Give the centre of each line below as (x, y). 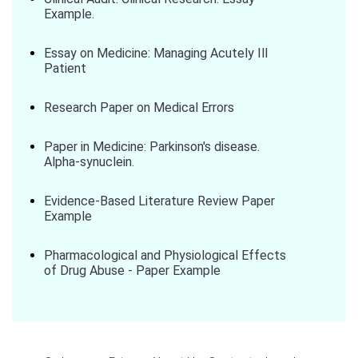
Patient (65, 68)
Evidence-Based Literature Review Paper (159, 201)
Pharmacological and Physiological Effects (165, 255)
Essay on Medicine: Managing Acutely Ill (156, 53)
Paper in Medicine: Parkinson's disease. (152, 147)
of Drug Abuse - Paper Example (132, 270)
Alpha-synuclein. (89, 162)
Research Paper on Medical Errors (139, 107)
